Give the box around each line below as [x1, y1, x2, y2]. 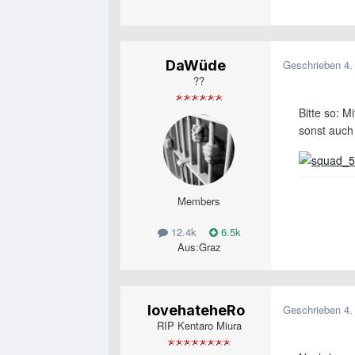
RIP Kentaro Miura [156, 318, 242, 334]
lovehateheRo [147, 302, 245, 319]
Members [177, 193, 220, 209]
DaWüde [166, 57, 226, 74]
